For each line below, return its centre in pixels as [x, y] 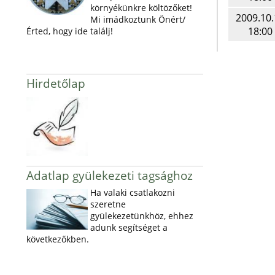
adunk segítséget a [129, 227]
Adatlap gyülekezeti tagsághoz [109, 175]
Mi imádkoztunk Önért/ [137, 19]
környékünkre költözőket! [141, 8]
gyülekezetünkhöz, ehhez [141, 216]
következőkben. [59, 239]
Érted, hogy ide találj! [69, 31]
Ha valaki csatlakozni [132, 192]
